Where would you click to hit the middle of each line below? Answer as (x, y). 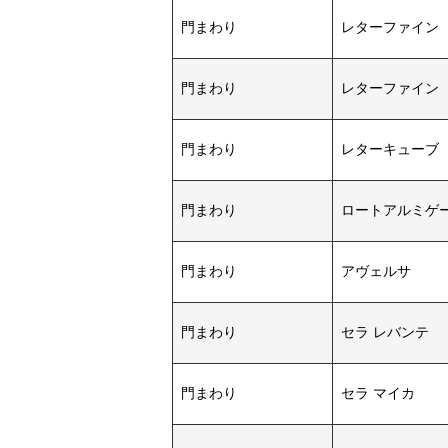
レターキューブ (390, 149)
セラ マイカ (378, 393)
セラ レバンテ (385, 332)
